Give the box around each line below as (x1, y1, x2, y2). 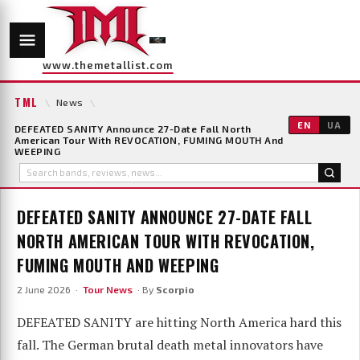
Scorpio (156, 283, 194, 295)
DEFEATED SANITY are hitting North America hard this (17, 313, 342, 331)
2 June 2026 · (17, 283, 83, 295)
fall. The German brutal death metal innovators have (17, 335, 323, 354)
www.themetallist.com (42, 59, 174, 72)
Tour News (83, 283, 133, 295)
